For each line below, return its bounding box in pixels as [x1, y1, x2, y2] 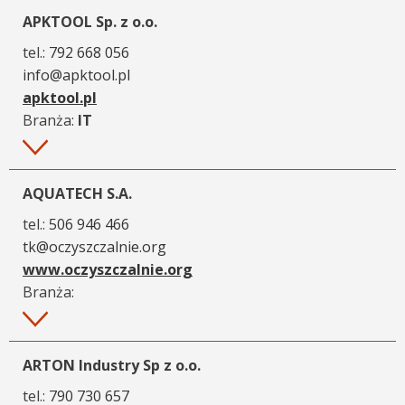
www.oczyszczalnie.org [23, 259, 193, 279]
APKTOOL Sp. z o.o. [23, 11, 157, 32]
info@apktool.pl [23, 64, 130, 85]
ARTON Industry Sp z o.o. [23, 354, 201, 375]
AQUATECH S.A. [23, 183, 132, 203]
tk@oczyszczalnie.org [23, 236, 166, 257]
